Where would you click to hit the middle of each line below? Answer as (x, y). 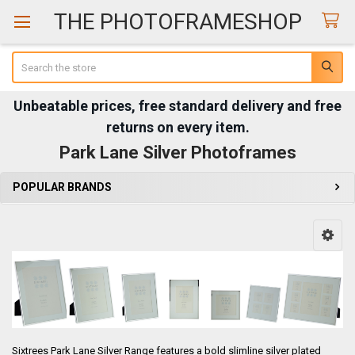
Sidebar (37, 204)
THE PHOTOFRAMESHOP (177, 21)
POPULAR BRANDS (62, 187)
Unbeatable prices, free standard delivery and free (177, 105)
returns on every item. (177, 127)
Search (27, 59)
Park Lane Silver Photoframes (177, 152)
